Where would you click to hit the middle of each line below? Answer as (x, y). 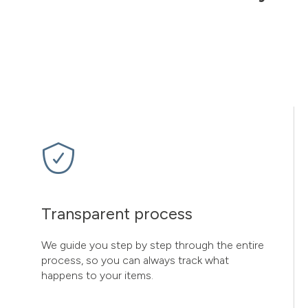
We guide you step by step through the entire (153, 245)
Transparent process (117, 214)
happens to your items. (97, 275)
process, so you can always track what (135, 260)
